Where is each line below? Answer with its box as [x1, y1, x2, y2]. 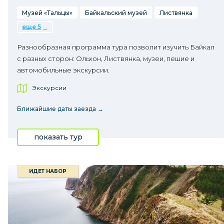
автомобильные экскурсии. [17, 66, 109, 74]
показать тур [33, 132, 82, 141]
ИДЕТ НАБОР [29, 168, 66, 174]
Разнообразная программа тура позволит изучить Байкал [17, 43, 214, 51]
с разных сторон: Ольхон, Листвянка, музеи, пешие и [17, 54, 194, 62]
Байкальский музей [85, 9, 147, 16]
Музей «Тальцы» [22, 9, 72, 16]
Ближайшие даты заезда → [17, 105, 103, 112]
